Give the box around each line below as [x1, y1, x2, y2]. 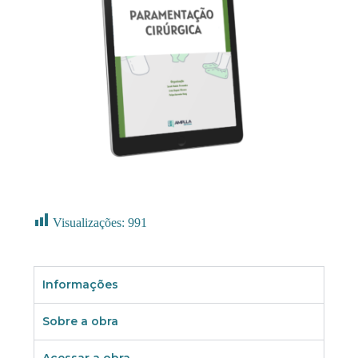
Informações [42, 277, 119, 292]
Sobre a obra [42, 314, 119, 329]
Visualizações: [53, 216, 125, 230]
